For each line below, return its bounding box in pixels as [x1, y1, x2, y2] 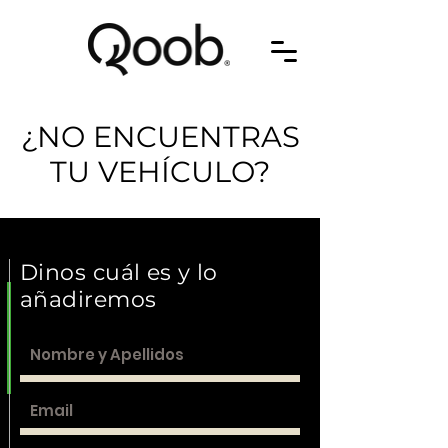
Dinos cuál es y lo [20, 259, 218, 286]
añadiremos [20, 286, 157, 313]
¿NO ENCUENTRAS [20, 119, 300, 154]
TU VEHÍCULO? [50, 154, 270, 189]
